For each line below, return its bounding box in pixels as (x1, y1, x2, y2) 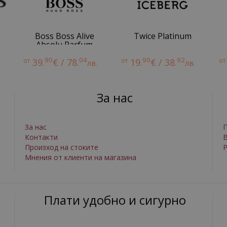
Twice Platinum (133, 30, 192, 42)
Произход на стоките (25, 142, 98, 152)
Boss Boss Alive (34, 30, 94, 42)
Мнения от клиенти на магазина (25, 153, 136, 162)
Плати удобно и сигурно (44, 192, 186, 208)
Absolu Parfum (36, 39, 93, 50)
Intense (50, 48, 79, 59)
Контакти (25, 132, 58, 142)
